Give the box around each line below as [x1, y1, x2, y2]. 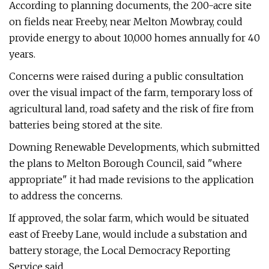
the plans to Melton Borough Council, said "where [9, 157, 242, 169]
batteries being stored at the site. [9, 119, 162, 131]
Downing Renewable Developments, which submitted [9, 141, 260, 153]
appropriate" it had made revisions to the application [9, 174, 254, 186]
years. [9, 48, 35, 60]
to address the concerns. [9, 190, 122, 202]
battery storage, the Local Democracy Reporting [9, 244, 231, 256]
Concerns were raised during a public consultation [9, 70, 244, 82]
